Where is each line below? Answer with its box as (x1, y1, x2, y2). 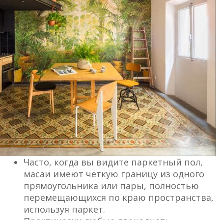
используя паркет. (24, 203, 105, 216)
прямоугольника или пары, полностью (24, 180, 199, 192)
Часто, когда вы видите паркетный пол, (24, 156, 203, 168)
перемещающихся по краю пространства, (24, 192, 214, 204)
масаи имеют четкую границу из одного (24, 168, 204, 180)
